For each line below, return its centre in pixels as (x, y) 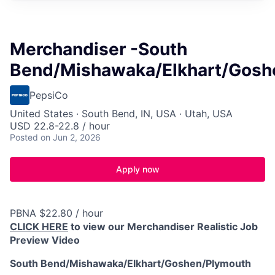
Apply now (137, 169)
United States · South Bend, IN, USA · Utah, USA (121, 114)
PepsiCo (49, 95)
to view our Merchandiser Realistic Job (163, 227)
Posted (24, 137)
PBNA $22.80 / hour (56, 213)
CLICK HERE (39, 227)
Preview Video (45, 240)
